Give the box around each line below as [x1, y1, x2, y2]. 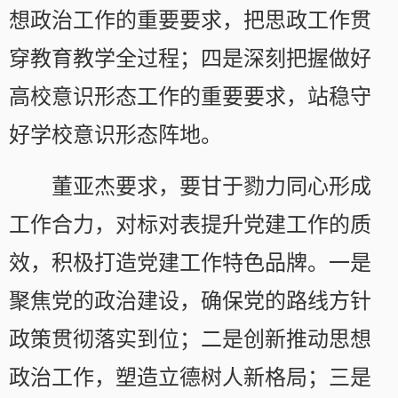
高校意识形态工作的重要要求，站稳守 [9, 85, 371, 109]
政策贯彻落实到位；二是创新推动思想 [9, 328, 371, 352]
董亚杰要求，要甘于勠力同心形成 [52, 175, 371, 199]
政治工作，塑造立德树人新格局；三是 [9, 366, 371, 390]
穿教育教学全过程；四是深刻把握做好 [9, 47, 371, 71]
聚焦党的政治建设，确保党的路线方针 [9, 290, 371, 314]
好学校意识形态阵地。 [9, 123, 222, 147]
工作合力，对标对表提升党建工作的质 [9, 213, 371, 237]
